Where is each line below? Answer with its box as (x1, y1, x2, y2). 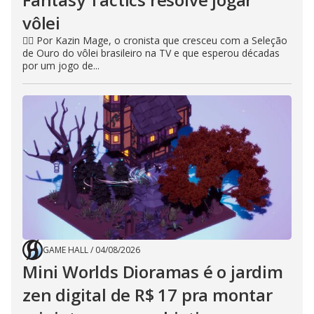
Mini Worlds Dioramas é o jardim (22, 260, 283, 283)
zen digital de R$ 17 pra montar (22, 283, 273, 306)
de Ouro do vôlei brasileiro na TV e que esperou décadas (22, 46, 280, 60)
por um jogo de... (22, 59, 100, 72)
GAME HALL (43, 244, 88, 256)
